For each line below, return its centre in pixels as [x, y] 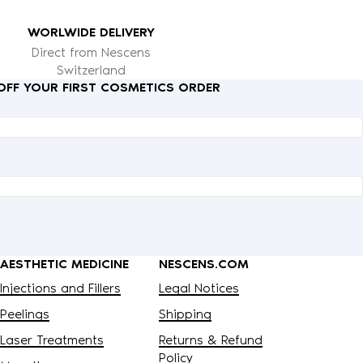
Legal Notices [199, 288]
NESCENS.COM [204, 263]
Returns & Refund [211, 340]
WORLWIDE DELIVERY [91, 32]
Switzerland [91, 70]
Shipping [185, 314]
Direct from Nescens [91, 52]
